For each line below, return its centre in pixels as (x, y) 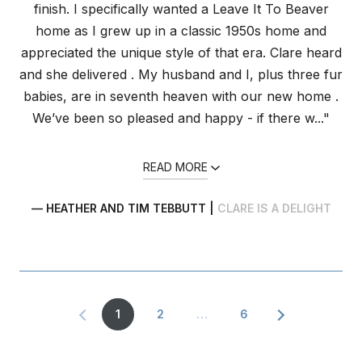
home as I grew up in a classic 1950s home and (181, 30)
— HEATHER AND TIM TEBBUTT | (124, 208)
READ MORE (175, 166)
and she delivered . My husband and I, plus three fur (181, 74)
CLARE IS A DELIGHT (274, 208)
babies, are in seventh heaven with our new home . (181, 96)
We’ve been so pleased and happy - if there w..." (181, 118)
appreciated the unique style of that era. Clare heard (181, 52)
